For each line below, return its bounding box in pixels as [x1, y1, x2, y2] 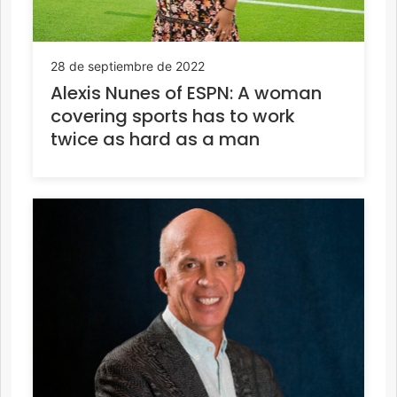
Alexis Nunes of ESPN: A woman [51, 80, 322, 105]
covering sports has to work [51, 103, 295, 128]
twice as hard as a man [51, 126, 260, 152]
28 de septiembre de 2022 [51, 58, 205, 74]
